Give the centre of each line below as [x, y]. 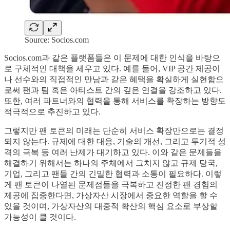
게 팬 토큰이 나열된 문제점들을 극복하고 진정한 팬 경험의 [111, 185]
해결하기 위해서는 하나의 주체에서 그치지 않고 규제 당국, [111, 163]
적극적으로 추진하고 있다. [52, 112]
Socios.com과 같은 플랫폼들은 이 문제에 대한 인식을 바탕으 [112, 58]
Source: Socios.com [57, 40]
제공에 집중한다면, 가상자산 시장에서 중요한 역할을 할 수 [111, 196]
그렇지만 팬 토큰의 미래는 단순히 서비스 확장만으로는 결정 [114, 131]
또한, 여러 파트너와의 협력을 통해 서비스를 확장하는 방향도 [115, 101]
